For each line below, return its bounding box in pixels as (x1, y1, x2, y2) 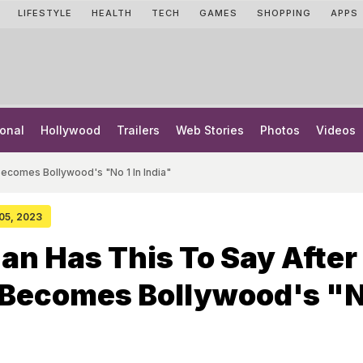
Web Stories (176, 123, 244, 137)
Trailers (117, 123, 160, 137)
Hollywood (41, 123, 100, 137)
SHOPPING (257, 7, 311, 19)
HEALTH (92, 7, 132, 19)
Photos (260, 123, 300, 137)
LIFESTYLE (18, 7, 72, 19)
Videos (316, 123, 356, 137)
